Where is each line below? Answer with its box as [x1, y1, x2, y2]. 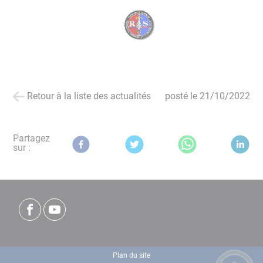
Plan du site [113, 251, 150, 259]
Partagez [13, 133, 50, 144]
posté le [164, 90, 200, 102]
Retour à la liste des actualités [27, 90, 151, 102]
